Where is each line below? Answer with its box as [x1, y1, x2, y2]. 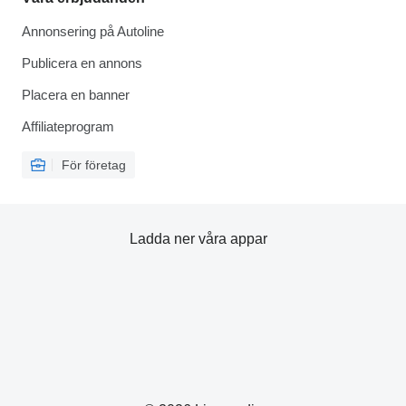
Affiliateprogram [22, 119, 114, 134]
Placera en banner [22, 87, 130, 102]
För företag [62, 158, 126, 172]
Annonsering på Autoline [22, 24, 164, 39]
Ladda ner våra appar [130, 231, 267, 246]
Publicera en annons [22, 55, 142, 71]
